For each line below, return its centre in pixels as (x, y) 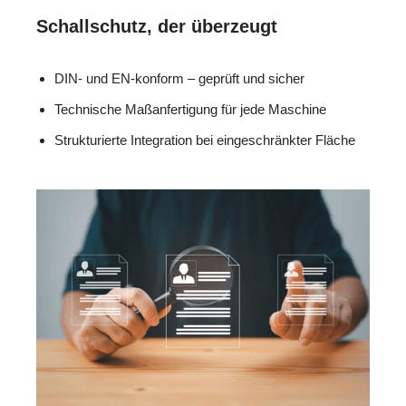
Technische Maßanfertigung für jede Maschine (190, 110)
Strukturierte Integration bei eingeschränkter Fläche (205, 140)
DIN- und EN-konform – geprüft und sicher (179, 79)
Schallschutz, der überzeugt (157, 27)
